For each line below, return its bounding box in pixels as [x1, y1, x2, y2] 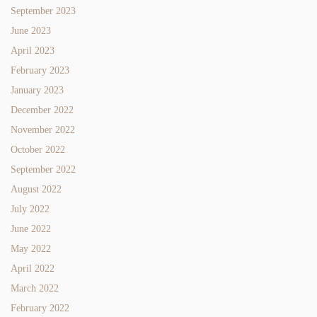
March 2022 [11, 282, 59, 294]
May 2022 [11, 243, 51, 254]
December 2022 [11, 104, 74, 115]
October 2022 [11, 144, 65, 155]
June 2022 [11, 223, 51, 234]
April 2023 [11, 45, 54, 56]
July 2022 [11, 203, 50, 214]
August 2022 [11, 183, 62, 195]
